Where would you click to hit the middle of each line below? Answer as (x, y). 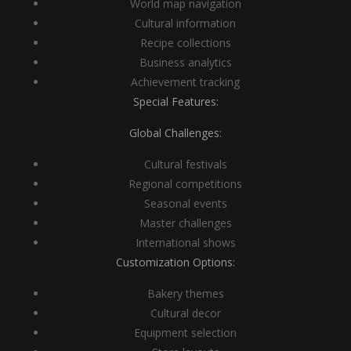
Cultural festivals (185, 164)
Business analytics (185, 62)
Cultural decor (185, 313)
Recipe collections (185, 43)
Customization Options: (175, 262)
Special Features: (175, 101)
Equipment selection (185, 333)
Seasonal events (185, 203)
